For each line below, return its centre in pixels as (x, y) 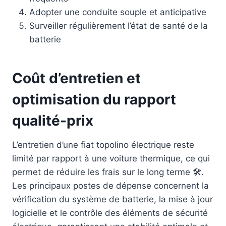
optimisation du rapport (94, 100)
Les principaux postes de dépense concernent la (110, 186)
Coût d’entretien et (76, 78)
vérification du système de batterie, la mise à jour (112, 200)
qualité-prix (53, 121)
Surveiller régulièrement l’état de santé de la (119, 26)
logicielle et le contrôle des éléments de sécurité (110, 213)
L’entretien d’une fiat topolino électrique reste (103, 145)
